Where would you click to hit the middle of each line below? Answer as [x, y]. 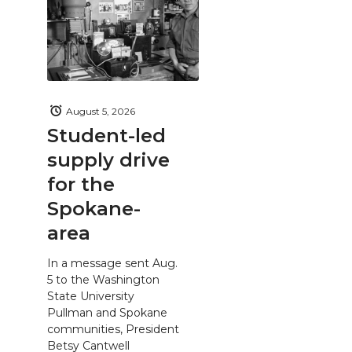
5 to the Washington [103, 279]
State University [91, 296]
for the [81, 184]
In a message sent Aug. [112, 263]
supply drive [108, 160]
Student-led [106, 136]
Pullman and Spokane [107, 312]
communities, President [113, 329]
